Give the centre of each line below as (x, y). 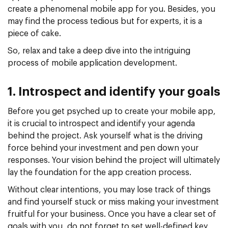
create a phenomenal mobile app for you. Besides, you (111, 9)
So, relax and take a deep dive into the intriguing (99, 51)
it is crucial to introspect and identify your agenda (101, 123)
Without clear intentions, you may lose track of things (109, 190)
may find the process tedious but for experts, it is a (105, 21)
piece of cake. (34, 33)
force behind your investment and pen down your (103, 148)
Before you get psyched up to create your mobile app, (112, 111)
